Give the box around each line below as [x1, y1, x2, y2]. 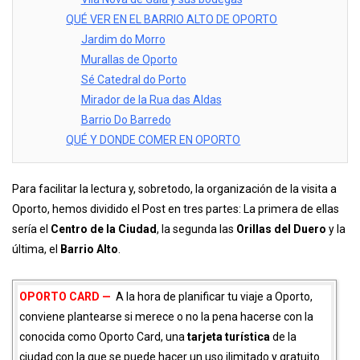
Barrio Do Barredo [80, 113, 171, 127]
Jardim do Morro [80, 33, 166, 47]
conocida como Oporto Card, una [19, 330, 187, 344]
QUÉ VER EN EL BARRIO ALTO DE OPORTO [66, 13, 278, 27]
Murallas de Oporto [80, 53, 178, 67]
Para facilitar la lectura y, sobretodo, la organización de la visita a [12, 182, 337, 196]
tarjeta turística [187, 330, 270, 344]
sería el [12, 223, 51, 236]
